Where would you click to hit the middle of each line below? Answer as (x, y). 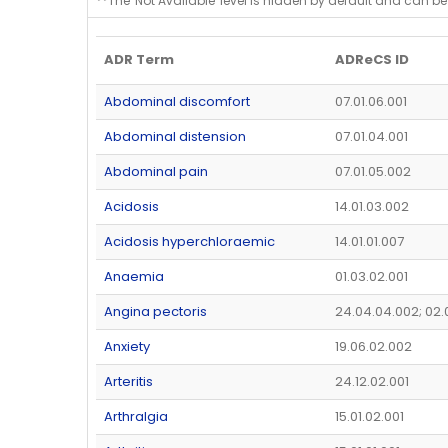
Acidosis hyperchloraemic (189, 242)
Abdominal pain (156, 172)
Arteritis (128, 382)
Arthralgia (136, 417)
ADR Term (139, 60)
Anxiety (127, 347)
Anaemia (134, 277)
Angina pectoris (155, 312)
